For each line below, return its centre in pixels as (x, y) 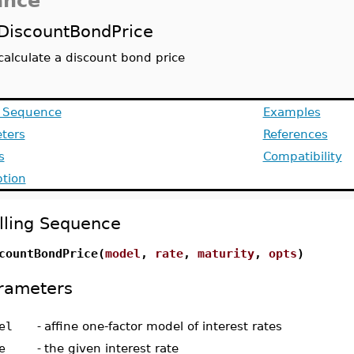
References (295, 134)
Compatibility (302, 156)
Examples (292, 112)
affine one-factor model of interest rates (163, 326)
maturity (226, 253)
